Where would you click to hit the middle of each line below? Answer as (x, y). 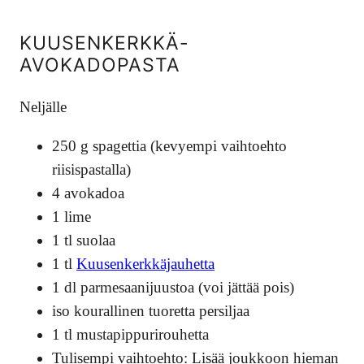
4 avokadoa (88, 193)
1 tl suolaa (84, 240)
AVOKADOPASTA (100, 65)
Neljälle (43, 106)
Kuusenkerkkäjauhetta (145, 263)
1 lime (71, 216)
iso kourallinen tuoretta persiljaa (151, 310)
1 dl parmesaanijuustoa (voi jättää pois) (173, 287)
